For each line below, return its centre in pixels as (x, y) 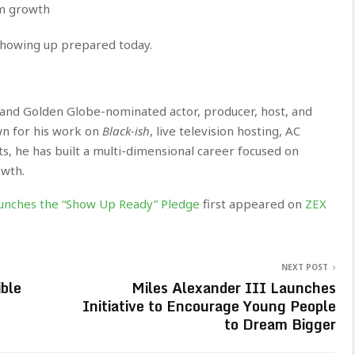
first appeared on (254, 203)
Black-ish (126, 130)
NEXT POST (305, 267)
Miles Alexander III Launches (234, 287)
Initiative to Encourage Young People (209, 305)
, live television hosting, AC (225, 130)
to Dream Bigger (280, 324)
